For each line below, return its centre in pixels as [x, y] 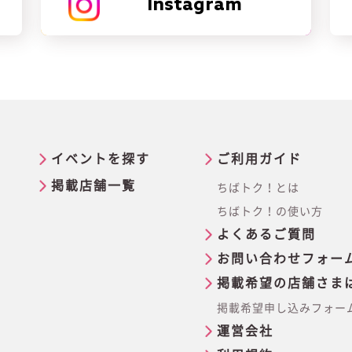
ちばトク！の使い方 [270, 211]
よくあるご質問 [266, 234]
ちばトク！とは [258, 188]
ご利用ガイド [259, 159]
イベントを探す [101, 159]
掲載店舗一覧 [93, 185]
